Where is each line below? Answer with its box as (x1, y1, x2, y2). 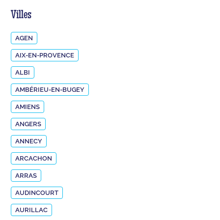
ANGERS (15, 120, 42, 128)
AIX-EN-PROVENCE (15, 51, 75, 59)
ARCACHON (15, 154, 53, 162)
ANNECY (15, 137, 43, 145)
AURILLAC (15, 206, 48, 214)
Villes (11, 9, 32, 22)
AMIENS (15, 103, 40, 110)
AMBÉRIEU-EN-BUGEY (15, 85, 85, 93)
